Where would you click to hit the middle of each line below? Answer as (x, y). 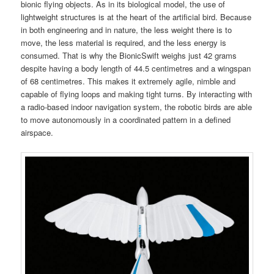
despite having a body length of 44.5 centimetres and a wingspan (136, 68)
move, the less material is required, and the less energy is (124, 43)
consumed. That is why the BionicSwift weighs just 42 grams (129, 56)
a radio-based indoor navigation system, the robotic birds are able (137, 107)
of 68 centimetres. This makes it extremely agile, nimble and (128, 81)
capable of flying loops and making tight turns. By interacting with (137, 94)
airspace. (37, 133)
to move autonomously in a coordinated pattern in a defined (126, 120)
